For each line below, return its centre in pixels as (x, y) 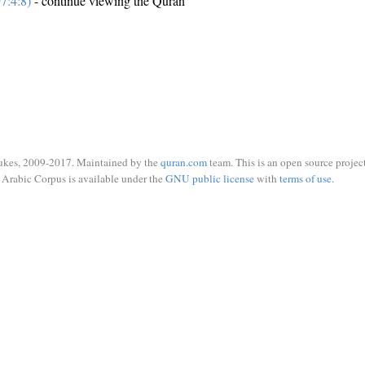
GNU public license (209, 178)
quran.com (184, 162)
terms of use (305, 178)
